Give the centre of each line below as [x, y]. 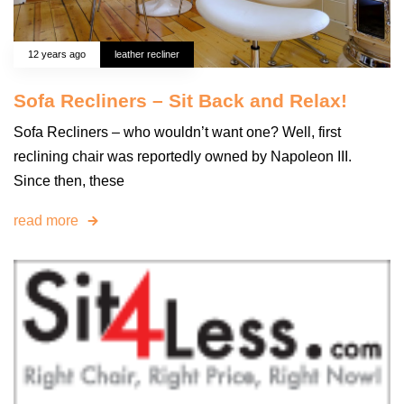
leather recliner [147, 55]
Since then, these [69, 181]
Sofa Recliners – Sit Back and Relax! [180, 101]
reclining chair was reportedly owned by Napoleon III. [183, 157]
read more [46, 221]
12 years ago [57, 55]
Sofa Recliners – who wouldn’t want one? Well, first [177, 133]
